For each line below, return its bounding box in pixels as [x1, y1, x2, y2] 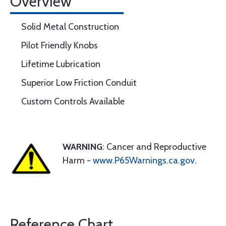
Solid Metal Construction [21, 21, 119, 32]
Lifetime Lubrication [21, 59, 100, 70]
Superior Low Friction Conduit [21, 77, 137, 88]
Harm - [63, 155, 93, 166]
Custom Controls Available [21, 96, 125, 107]
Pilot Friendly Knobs [21, 40, 98, 51]
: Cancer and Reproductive [102, 141, 206, 152]
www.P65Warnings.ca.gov [93, 155, 195, 166]
